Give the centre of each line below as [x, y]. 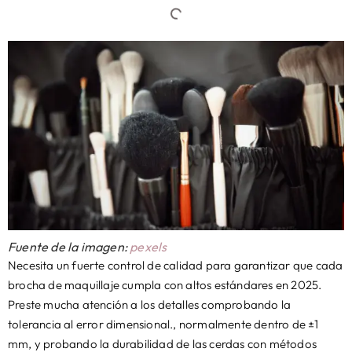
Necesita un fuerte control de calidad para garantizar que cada [176, 265]
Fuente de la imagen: [69, 247]
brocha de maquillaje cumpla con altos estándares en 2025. [165, 285]
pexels [148, 247]
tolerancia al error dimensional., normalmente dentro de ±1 [163, 324]
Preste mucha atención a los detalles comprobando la [150, 304]
